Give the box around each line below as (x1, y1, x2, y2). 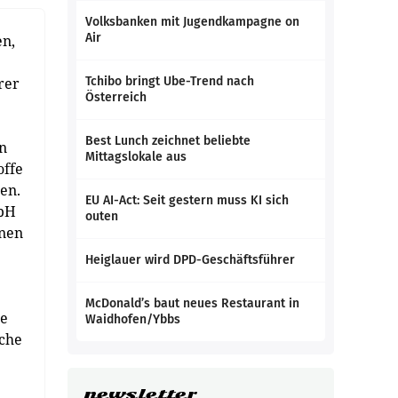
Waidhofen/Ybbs (85, 312, 180, 327)
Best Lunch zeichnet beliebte (85, 133, 251, 148)
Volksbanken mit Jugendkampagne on (85, 14, 299, 29)
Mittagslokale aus (85, 149, 187, 164)
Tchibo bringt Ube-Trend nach (85, 74, 254, 89)
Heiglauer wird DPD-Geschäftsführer (85, 252, 295, 267)
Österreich (85, 90, 147, 105)
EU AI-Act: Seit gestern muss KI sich (85, 193, 289, 208)
